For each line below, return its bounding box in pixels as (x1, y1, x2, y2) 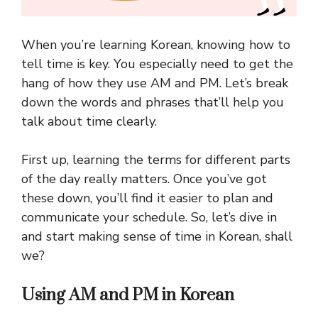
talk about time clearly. (21, 113, 157, 131)
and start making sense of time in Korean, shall (21, 228, 292, 246)
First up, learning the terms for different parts (21, 151, 290, 169)
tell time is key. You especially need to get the (21, 55, 293, 73)
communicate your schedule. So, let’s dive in (21, 209, 277, 226)
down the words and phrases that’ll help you (21, 94, 284, 111)
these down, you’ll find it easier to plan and (21, 190, 273, 207)
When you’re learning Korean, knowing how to (21, 36, 290, 54)
